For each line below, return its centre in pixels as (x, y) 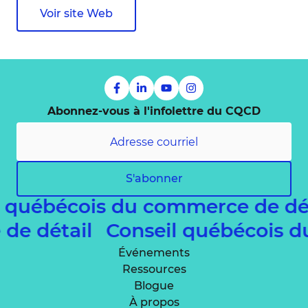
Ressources (154, 269)
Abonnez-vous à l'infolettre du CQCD (154, 111)
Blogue (154, 286)
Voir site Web (76, 14)
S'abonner (154, 179)
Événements (154, 253)
